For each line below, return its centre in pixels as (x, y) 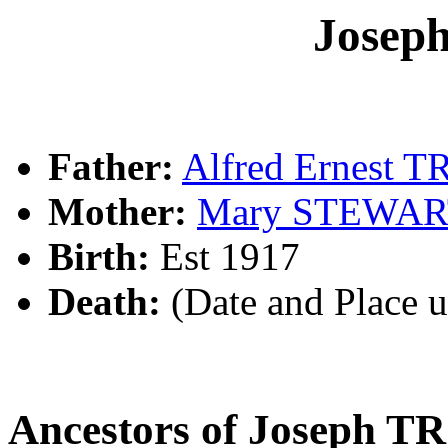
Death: (104, 302)
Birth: (99, 257)
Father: (111, 167)
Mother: (117, 212)
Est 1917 (225, 257)
